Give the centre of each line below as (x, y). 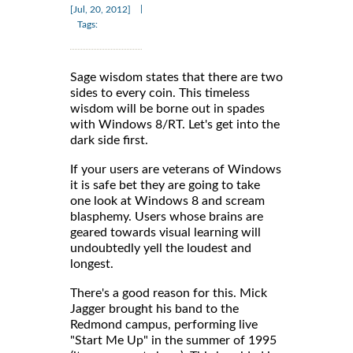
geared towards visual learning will (165, 232)
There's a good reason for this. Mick (169, 293)
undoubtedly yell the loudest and (161, 248)
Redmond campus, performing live (164, 324)
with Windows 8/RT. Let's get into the (175, 124)
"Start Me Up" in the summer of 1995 (173, 340)
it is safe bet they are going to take (165, 185)
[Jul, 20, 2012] (100, 9)
